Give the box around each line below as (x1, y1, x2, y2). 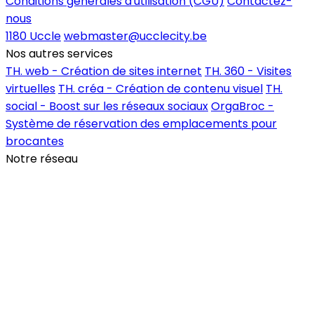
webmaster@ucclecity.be (64, 27, 207, 44)
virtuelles (6, 80, 55, 97)
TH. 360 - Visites (205, 62, 292, 79)
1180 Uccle (6, 27, 61, 44)
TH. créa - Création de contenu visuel (58, 80, 263, 97)
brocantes (6, 132, 64, 149)
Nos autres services (6, 45, 113, 62)
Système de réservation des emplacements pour (6, 115, 277, 132)
